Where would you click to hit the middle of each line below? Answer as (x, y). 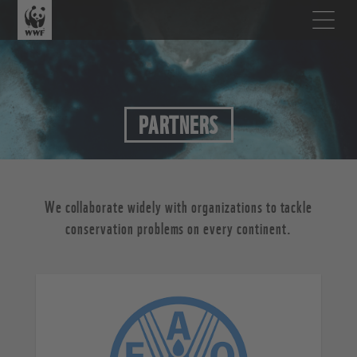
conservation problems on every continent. (178, 228)
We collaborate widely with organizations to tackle (178, 206)
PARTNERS (178, 123)
